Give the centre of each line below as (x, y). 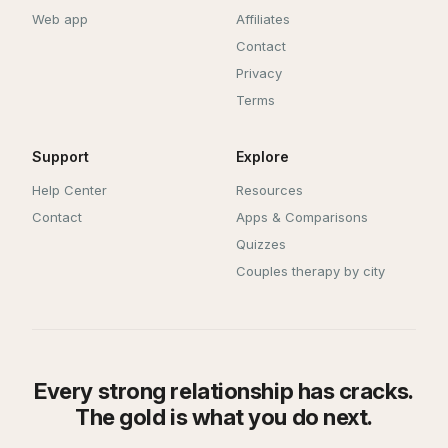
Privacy (259, 73)
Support (60, 156)
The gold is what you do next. (223, 416)
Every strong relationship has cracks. (224, 390)
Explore (262, 156)
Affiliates (263, 19)
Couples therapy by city (310, 271)
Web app (60, 19)
